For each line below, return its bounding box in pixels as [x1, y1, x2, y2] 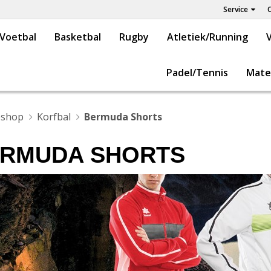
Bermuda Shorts [83, 110, 162, 123]
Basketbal [54, 30, 101, 44]
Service [223, 4, 248, 15]
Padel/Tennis [166, 66, 228, 79]
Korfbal [36, 110, 71, 123]
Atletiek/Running [167, 30, 248, 44]
